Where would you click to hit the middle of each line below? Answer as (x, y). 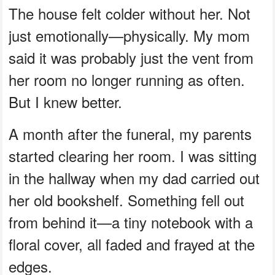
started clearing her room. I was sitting (133, 156)
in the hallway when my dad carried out (134, 178)
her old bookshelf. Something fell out (127, 200)
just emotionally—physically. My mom (130, 36)
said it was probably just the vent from (131, 58)
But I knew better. (66, 102)
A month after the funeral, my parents (130, 134)
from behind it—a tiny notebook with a (131, 222)
